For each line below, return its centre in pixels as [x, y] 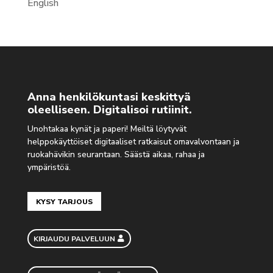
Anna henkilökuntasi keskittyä [109, 97]
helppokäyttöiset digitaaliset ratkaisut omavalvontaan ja [133, 141]
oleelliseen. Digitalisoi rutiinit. [109, 109]
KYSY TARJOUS [64, 201]
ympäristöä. [49, 167]
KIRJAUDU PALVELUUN [75, 239]
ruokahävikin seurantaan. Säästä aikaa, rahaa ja [116, 154]
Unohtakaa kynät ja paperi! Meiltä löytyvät [107, 129]
